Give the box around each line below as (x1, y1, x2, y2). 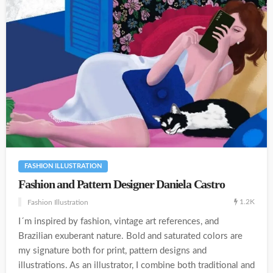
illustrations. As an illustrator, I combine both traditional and (18, 260, 255, 270)
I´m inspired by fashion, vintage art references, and (18, 216, 219, 226)
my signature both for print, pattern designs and (18, 246, 207, 255)
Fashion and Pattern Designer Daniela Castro (18, 177, 225, 191)
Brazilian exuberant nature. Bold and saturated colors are (18, 231, 243, 241)
